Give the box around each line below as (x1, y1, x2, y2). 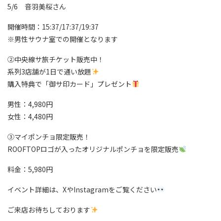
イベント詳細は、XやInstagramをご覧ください (7, 184, 157, 194)
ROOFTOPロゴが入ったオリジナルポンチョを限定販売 (7, 144, 179, 154)
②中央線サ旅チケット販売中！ (7, 54, 104, 64)
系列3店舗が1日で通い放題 (7, 67, 91, 76)
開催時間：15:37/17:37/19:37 (7, 22, 99, 32)
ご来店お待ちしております (7, 205, 90, 215)
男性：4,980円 (7, 99, 53, 109)
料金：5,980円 (7, 164, 53, 174)
